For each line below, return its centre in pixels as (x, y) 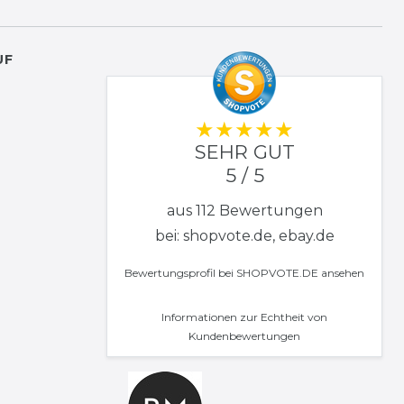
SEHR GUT (244, 152)
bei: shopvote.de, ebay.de (244, 236)
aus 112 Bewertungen (244, 211)
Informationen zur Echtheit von (244, 317)
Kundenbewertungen (244, 336)
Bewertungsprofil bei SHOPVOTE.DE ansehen (244, 273)
